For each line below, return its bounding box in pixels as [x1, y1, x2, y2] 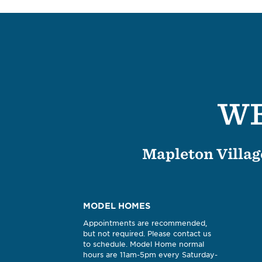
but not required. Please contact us [83, 229, 211, 239]
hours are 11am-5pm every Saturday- [83, 250, 218, 260]
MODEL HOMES [83, 201, 150, 211]
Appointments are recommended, [83, 219, 207, 228]
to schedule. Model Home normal [83, 240, 204, 249]
